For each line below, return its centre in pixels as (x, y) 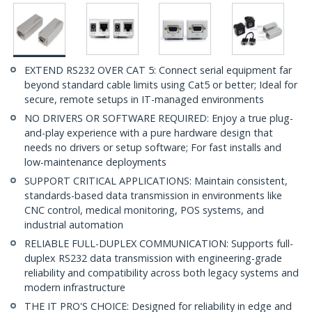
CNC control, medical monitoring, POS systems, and (144, 210)
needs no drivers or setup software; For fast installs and (153, 148)
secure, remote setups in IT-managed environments (144, 100)
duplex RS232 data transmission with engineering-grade (153, 258)
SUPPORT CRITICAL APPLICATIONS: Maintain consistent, (156, 181)
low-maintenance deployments (95, 162)
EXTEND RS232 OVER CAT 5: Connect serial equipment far (158, 70)
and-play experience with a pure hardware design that (149, 133)
